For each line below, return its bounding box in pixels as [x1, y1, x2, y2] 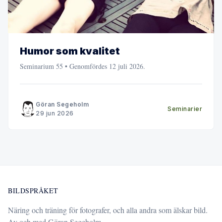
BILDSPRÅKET [8, 186, 58, 195]
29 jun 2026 [36, 109, 74, 117]
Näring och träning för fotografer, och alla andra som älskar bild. [8, 205, 208, 215]
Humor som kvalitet [20, 45, 120, 57]
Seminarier [167, 105, 202, 112]
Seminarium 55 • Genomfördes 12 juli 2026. [20, 61, 145, 71]
